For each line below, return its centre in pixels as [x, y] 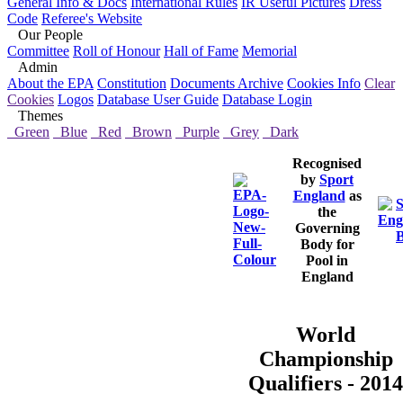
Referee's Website [92, 18]
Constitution [132, 83]
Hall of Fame [201, 51]
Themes [35, 116]
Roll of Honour [116, 51]
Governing [327, 228]
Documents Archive [227, 83]
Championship [326, 358]
